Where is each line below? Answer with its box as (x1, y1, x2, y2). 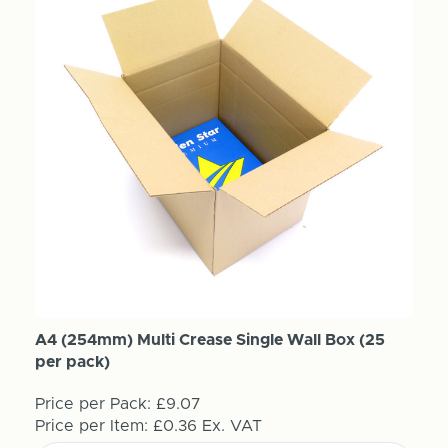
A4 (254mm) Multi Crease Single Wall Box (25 (34, 331, 385, 348)
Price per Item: (34, 417, 153, 434)
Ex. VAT (201, 417, 262, 434)
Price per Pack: (34, 395, 151, 412)
